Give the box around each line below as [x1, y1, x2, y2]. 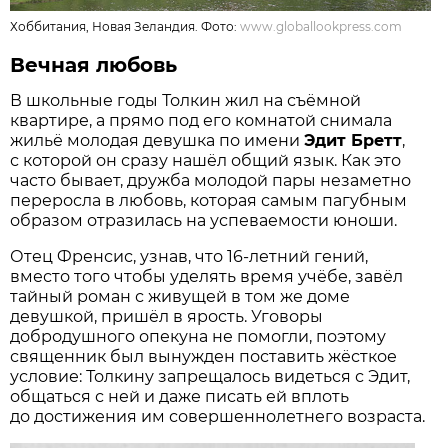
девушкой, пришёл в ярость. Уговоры [10, 306, 324, 326]
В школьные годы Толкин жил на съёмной [10, 90, 362, 110]
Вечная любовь [10, 52, 178, 77]
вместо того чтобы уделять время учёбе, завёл [10, 266, 404, 286]
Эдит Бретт [304, 130, 403, 150]
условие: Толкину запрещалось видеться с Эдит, [10, 366, 411, 386]
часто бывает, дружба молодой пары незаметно [10, 170, 412, 190]
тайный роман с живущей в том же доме [10, 286, 351, 306]
